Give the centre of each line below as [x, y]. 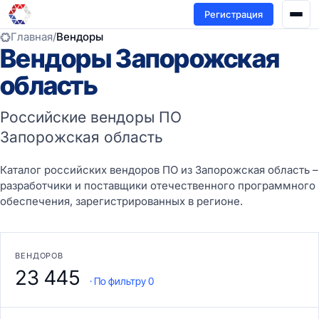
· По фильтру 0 [122, 281]
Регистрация [234, 14]
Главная [32, 37]
